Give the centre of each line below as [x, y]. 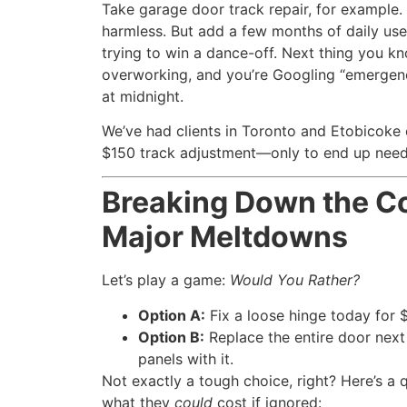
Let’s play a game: [166, 280]
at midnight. [143, 96]
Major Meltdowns [225, 237]
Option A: [172, 315]
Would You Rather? [295, 280]
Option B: [171, 337]
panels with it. [186, 358]
